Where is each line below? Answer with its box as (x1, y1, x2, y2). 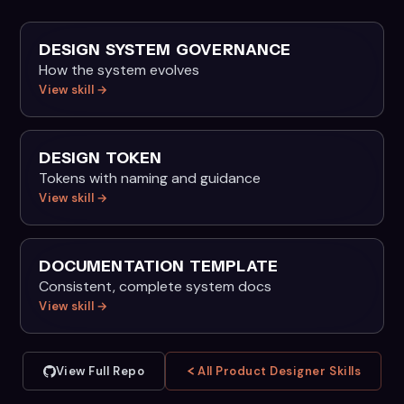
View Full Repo (55, 363, 145, 379)
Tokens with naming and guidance (39, 169, 262, 188)
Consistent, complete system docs (39, 277, 272, 296)
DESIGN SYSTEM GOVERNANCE (39, 41, 291, 59)
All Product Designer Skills (197, 363, 362, 379)
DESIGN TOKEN (39, 149, 162, 167)
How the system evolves (39, 60, 200, 79)
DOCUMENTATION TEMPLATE (39, 257, 279, 275)
